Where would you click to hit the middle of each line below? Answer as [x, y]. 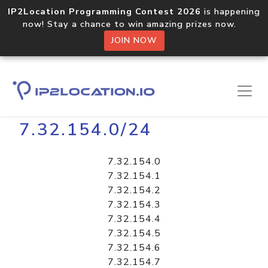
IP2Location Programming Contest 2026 [104, 11]
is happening [231, 11]
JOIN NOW [134, 40]
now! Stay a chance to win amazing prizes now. [134, 24]
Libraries [69, 93]
